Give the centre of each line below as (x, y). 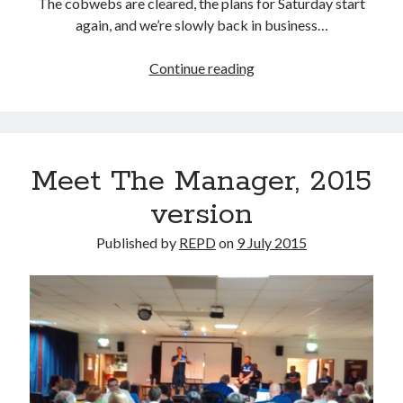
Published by (138, 243)
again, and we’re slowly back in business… (201, 25)
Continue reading (201, 68)
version (201, 215)
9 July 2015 (272, 243)
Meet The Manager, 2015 (201, 182)
